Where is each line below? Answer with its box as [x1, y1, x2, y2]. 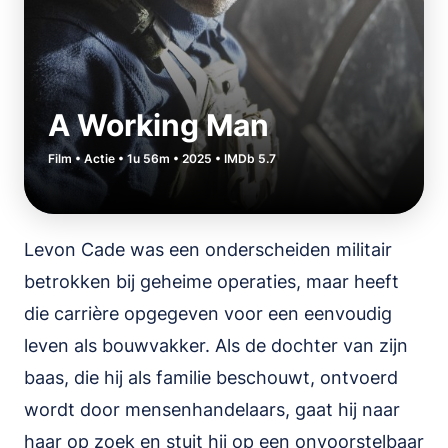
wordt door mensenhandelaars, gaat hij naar [24, 399, 400, 420]
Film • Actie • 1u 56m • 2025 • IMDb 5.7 [48, 151, 276, 166]
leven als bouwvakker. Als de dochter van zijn [24, 335, 408, 356]
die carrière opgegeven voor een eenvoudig [24, 303, 392, 324]
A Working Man [48, 107, 269, 143]
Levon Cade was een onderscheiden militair [24, 239, 392, 260]
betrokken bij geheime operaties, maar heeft [24, 271, 399, 292]
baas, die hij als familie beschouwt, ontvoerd [24, 367, 398, 388]
